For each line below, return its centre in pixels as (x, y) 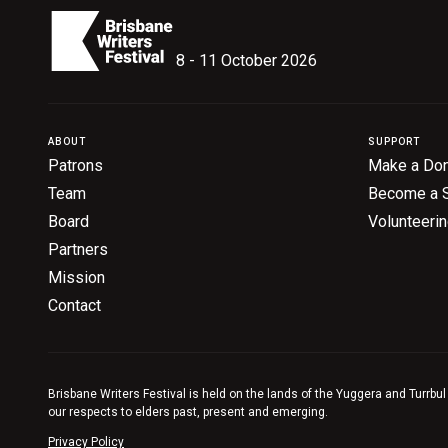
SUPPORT (394, 142)
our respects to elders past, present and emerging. (188, 412)
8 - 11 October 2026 (246, 61)
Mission (76, 278)
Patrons (75, 166)
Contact (74, 306)
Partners (78, 250)
